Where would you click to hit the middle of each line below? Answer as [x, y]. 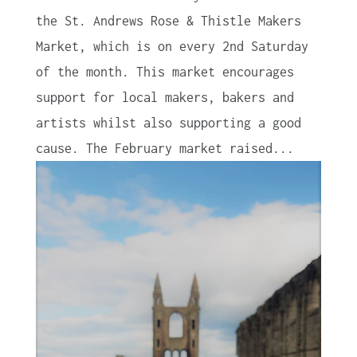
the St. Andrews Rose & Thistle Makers [168, 20]
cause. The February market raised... [165, 148]
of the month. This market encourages [165, 71]
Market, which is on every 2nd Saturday [172, 46]
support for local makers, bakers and [165, 97]
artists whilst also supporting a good [168, 122]
